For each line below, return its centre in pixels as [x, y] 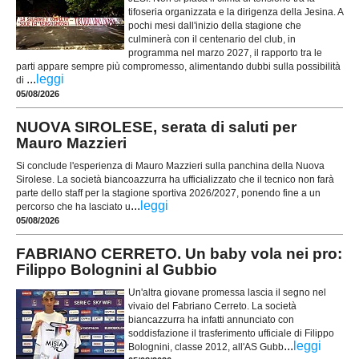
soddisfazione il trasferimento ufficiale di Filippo [231, 334]
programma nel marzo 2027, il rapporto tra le [225, 53]
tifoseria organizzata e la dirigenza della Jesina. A [236, 12]
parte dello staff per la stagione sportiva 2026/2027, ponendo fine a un [168, 194]
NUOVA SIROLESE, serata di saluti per [156, 127]
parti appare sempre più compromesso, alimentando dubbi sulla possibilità [178, 67]
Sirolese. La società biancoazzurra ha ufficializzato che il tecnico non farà [175, 180]
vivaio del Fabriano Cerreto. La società [212, 307]
